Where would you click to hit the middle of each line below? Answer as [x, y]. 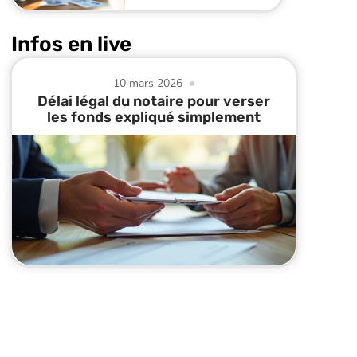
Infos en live [71, 45]
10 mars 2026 [148, 84]
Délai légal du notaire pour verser [154, 102]
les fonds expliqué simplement [154, 118]
